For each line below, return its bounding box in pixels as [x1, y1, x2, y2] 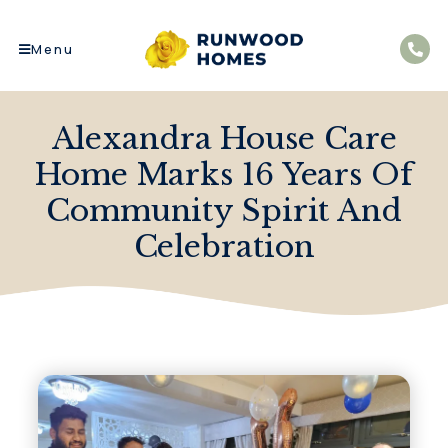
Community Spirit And [46, 191, 402, 229]
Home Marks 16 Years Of [35, 155, 413, 193]
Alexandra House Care [51, 119, 397, 157]
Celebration [133, 227, 315, 265]
